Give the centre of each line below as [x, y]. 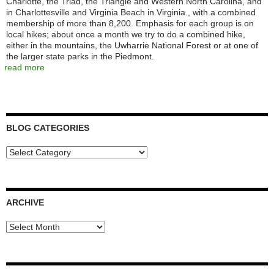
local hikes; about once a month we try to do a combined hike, [126, 34]
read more [24, 67]
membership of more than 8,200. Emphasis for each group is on [130, 23]
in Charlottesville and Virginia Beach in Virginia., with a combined [131, 12]
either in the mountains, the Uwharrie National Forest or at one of [132, 45]
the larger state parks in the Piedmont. [80, 56]
